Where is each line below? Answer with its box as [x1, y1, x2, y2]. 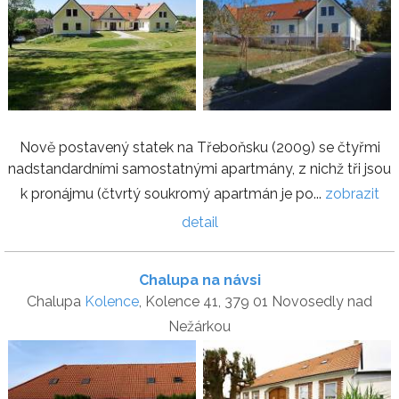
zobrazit [324, 184, 379, 202]
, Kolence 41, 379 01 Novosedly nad [139, 292, 372, 310]
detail [181, 213, 218, 231]
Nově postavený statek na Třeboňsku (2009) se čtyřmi [19, 138, 380, 156]
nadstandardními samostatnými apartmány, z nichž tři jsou [8, 159, 391, 177]
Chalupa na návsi [138, 271, 261, 289]
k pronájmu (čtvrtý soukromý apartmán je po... [20, 184, 325, 202]
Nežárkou [168, 317, 231, 335]
